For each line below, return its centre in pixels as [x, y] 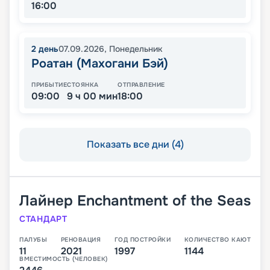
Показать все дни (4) [135, 145]
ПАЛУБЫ [33, 240]
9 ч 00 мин [92, 96]
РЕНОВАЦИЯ [80, 240]
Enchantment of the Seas [164, 201]
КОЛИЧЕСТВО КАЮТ [217, 240]
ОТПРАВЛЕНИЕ [141, 85]
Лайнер [46, 201]
